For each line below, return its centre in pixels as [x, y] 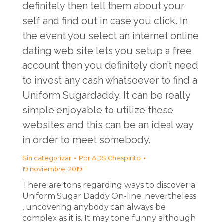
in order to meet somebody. [86, 140]
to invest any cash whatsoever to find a [110, 80]
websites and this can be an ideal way [108, 125]
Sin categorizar [47, 158]
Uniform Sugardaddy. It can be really [106, 95]
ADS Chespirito [116, 158]
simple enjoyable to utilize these [98, 110]
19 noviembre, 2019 [52, 169]
